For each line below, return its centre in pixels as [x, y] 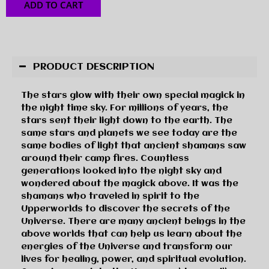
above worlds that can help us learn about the [131, 234]
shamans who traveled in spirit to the [110, 196]
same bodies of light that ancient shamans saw [134, 146]
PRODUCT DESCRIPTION [94, 67]
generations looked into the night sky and [121, 171]
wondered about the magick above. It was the [130, 183]
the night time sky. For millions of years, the [125, 108]
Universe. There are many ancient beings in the [133, 221]
